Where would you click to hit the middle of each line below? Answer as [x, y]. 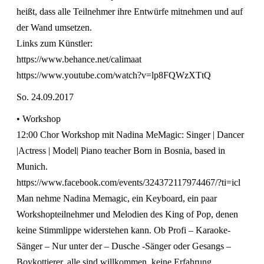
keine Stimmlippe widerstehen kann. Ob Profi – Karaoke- [123, 230]
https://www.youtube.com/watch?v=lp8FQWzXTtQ [114, 75]
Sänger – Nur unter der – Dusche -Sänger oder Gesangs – [124, 246]
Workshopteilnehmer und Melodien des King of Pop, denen [127, 214]
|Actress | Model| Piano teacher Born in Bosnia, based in [121, 150]
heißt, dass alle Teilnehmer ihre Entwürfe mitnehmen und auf [130, 11]
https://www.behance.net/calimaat [79, 59]
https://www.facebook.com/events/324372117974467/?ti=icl [128, 182]
